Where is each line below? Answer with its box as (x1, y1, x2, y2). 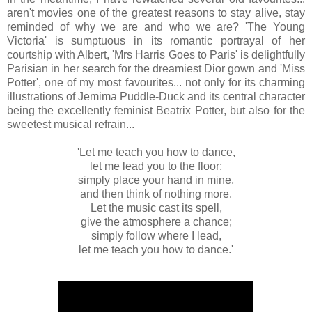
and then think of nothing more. (80, 187, 232, 200)
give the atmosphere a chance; (80, 215, 232, 228)
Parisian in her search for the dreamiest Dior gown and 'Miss (7, 62, 305, 75)
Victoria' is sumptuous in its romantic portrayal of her (7, 34, 305, 47)
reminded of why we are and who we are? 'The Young (7, 20, 305, 33)
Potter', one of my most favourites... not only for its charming (7, 76, 305, 88)
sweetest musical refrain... (7, 118, 137, 130)
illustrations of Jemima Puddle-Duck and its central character (7, 90, 305, 102)
